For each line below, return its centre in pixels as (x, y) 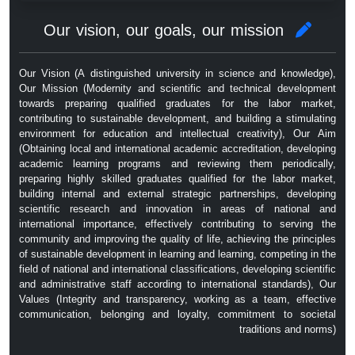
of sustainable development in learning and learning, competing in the (177, 254)
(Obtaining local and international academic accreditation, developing (177, 149)
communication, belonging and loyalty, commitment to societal (177, 315)
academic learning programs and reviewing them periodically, (177, 164)
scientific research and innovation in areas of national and (177, 209)
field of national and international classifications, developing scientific (177, 269)
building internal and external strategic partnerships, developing (177, 194)
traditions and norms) (288, 330)
